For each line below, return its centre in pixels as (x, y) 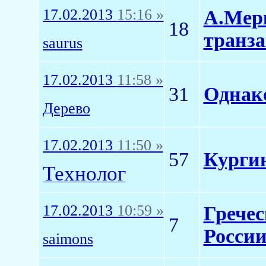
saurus (62, 43)
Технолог (84, 174)
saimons (68, 239)
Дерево (66, 108)
